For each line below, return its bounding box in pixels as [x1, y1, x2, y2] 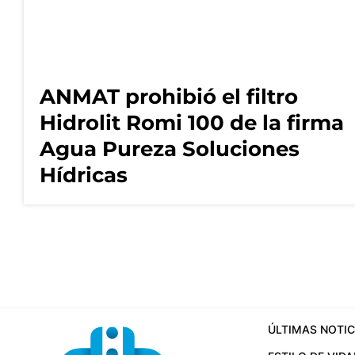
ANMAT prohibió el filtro [40, 84, 298, 110]
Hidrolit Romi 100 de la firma [40, 110, 344, 136]
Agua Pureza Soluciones [40, 136, 300, 162]
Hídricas [40, 162, 128, 189]
